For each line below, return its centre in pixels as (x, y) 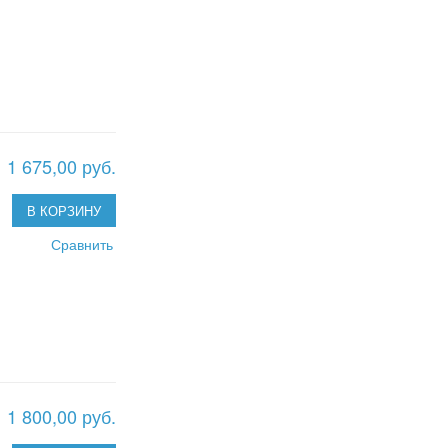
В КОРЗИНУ (64, 210)
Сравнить (82, 243)
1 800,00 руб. (61, 416)
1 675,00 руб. (61, 165)
